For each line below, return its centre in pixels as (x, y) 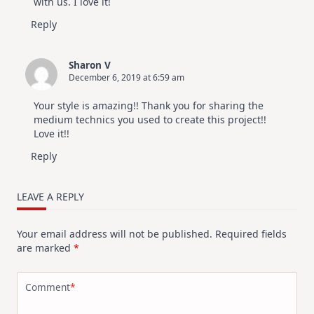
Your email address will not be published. (115, 233)
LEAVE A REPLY (50, 196)
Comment (48, 287)
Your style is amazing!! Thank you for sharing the (149, 105)
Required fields (251, 233)
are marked (45, 247)
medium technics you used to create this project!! (150, 119)
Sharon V (90, 64)
